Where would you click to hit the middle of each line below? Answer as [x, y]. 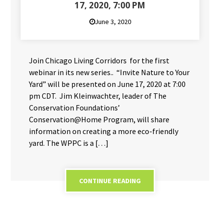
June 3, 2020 [113, 22]
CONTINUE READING [110, 181]
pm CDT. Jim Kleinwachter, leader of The [98, 96]
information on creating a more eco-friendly [104, 131]
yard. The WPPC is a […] [69, 143]
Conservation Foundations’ [75, 108]
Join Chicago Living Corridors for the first [99, 61]
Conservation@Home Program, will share [99, 120]
